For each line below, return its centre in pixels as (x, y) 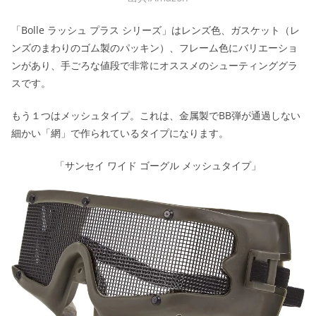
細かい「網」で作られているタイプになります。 (120, 133)
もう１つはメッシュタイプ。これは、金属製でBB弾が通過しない (156, 115)
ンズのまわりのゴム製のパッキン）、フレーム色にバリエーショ (154, 47)
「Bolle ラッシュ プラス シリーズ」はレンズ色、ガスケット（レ (156, 30)
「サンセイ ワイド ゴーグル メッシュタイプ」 (158, 165)
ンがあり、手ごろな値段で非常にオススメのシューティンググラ (154, 65)
